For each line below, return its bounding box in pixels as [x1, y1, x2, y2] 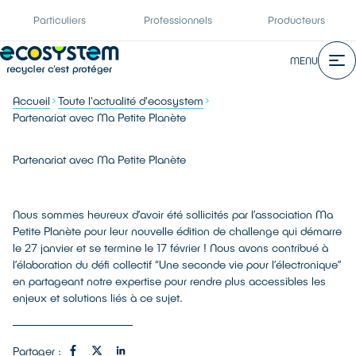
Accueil [13, 94, 50, 107]
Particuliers [33, 14, 86, 26]
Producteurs [268, 14, 326, 26]
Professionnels [143, 14, 212, 26]
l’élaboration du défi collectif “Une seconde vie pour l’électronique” [13, 257, 342, 271]
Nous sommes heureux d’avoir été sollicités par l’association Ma [13, 207, 333, 221]
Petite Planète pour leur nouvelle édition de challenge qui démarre [13, 224, 342, 238]
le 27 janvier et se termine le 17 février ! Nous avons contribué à [13, 241, 328, 254]
